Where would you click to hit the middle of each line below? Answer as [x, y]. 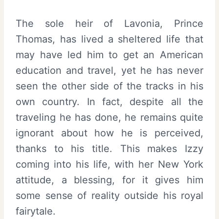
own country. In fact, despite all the [109, 102]
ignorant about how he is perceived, [109, 133]
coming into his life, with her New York [109, 164]
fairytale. [36, 211]
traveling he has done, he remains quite [109, 118]
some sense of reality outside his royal [109, 196]
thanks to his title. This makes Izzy [109, 149]
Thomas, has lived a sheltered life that [109, 39]
